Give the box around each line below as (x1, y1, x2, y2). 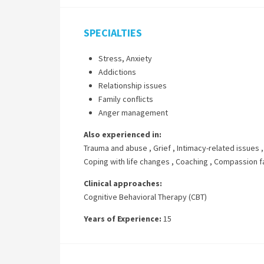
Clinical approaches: (84, 178, 162, 189)
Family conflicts (98, 94, 153, 104)
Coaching (176, 156, 208, 167)
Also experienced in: (84, 129, 161, 140)
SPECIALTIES (84, 26, 142, 39)
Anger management (98, 107, 168, 118)
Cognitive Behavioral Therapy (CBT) (84, 192, 207, 202)
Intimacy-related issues (177, 143, 259, 153)
